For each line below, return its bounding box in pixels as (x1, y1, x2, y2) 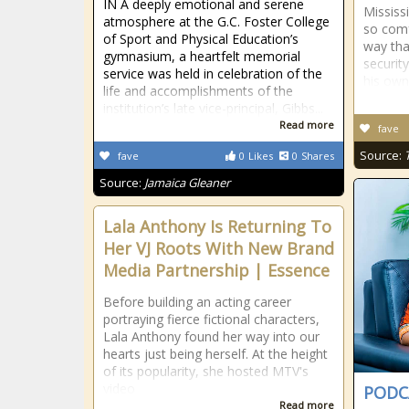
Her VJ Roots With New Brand (103, 237, 334, 259)
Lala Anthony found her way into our (103, 328, 320, 345)
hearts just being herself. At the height (103, 345, 328, 362)
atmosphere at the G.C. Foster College (103, 13, 330, 30)
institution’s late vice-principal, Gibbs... (103, 100, 323, 117)
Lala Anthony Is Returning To (103, 215, 331, 237)
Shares (301, 149, 334, 163)
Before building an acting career (103, 293, 291, 310)
